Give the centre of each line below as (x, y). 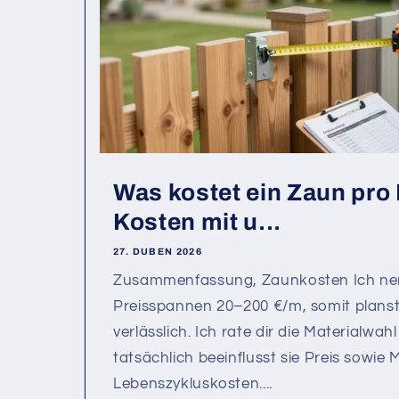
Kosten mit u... (197, 223)
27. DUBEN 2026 (158, 251)
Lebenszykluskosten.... (193, 384)
